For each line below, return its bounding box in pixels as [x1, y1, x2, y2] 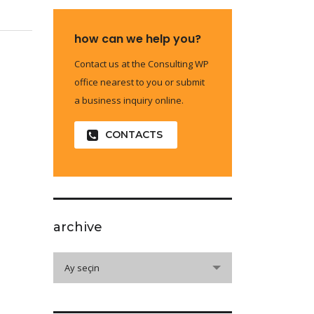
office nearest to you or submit [74, 76, 205, 88]
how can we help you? [74, 31, 201, 47]
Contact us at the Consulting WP [74, 57, 209, 70]
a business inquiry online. [74, 94, 184, 107]
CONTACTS [105, 128, 163, 141]
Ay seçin [64, 261, 100, 274]
